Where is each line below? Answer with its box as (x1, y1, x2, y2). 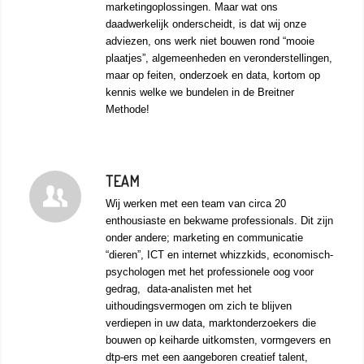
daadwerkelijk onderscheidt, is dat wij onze (105, 18, 306, 31)
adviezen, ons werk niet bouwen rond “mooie (105, 35, 314, 48)
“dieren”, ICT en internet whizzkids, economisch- (105, 249, 333, 262)
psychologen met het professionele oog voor (105, 266, 314, 279)
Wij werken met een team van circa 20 (105, 197, 286, 210)
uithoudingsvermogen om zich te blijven (105, 300, 292, 313)
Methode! (105, 103, 149, 116)
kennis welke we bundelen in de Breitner (105, 86, 294, 99)
